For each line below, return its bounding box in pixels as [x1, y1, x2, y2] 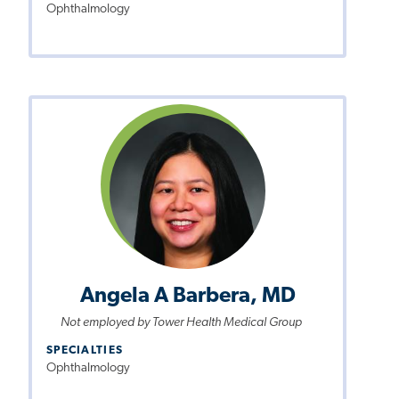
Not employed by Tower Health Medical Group [60, 316, 302, 330]
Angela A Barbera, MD [79, 286, 296, 308]
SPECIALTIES [46, 344, 124, 356]
